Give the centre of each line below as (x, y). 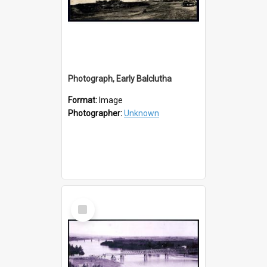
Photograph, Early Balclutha (120, 78)
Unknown (142, 113)
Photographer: (96, 113)
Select (86, 202)
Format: (83, 100)
